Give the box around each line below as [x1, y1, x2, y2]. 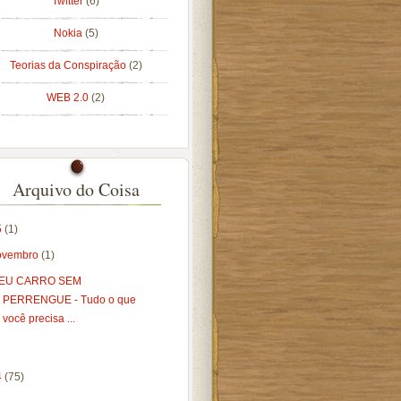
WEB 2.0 [47, 91, 91, 104]
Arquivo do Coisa [12, 177, 140, 201]
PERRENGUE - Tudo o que [3, 294, 137, 306]
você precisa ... [3, 312, 76, 325]
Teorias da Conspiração [9, 59, 129, 72]
